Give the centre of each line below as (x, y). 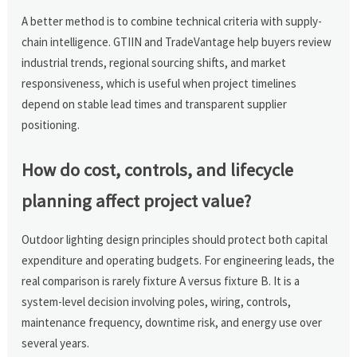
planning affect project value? (137, 200)
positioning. (51, 124)
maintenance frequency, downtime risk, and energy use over (172, 322)
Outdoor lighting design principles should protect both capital (175, 239)
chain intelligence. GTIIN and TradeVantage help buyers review (177, 41)
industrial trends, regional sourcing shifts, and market (154, 62)
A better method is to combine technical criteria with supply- (172, 21)
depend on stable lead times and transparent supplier (155, 104)
